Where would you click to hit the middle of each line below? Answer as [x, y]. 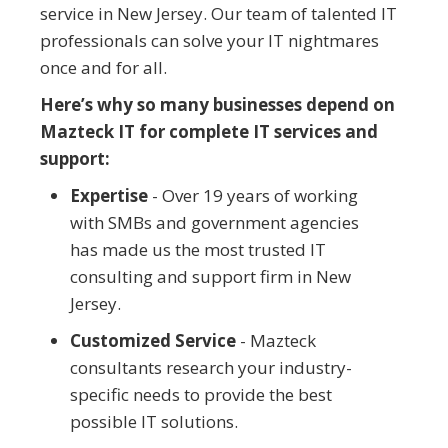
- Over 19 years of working [253, 195]
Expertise [109, 195]
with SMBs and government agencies [214, 222]
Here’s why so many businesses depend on [217, 104]
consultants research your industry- [211, 367]
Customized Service [153, 340]
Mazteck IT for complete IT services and [209, 131]
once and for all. [103, 67]
